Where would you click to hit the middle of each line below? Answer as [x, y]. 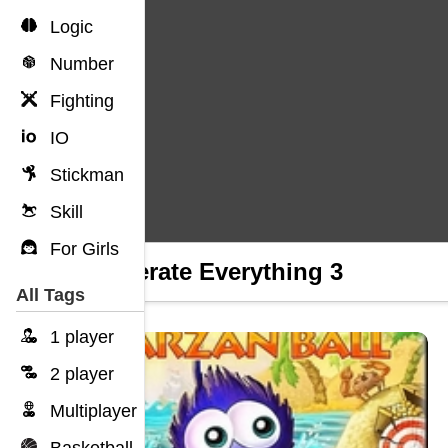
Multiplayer [91, 411]
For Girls [82, 249]
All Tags [50, 295]
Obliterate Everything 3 [212, 271]
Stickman [84, 175]
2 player [79, 374]
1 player [79, 337]
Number [79, 64]
